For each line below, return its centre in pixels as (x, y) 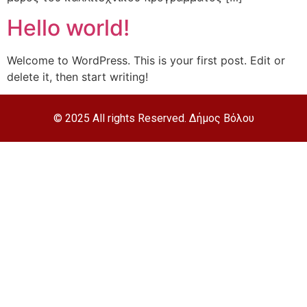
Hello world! (68, 27)
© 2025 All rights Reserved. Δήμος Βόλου (153, 119)
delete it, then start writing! (77, 76)
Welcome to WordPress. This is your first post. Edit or (146, 60)
